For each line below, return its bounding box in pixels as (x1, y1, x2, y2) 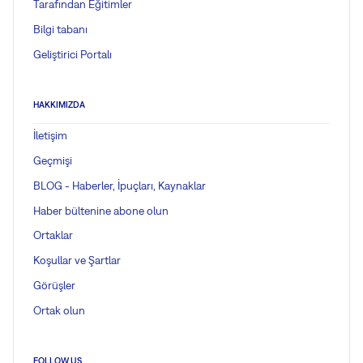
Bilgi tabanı (33, 22, 88, 36)
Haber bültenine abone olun (33, 203, 169, 217)
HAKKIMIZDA (33, 99, 85, 109)
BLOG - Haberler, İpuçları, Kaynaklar (33, 178, 206, 192)
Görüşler (33, 279, 75, 293)
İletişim (33, 129, 67, 143)
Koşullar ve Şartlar (33, 254, 121, 267)
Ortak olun (33, 303, 85, 317)
